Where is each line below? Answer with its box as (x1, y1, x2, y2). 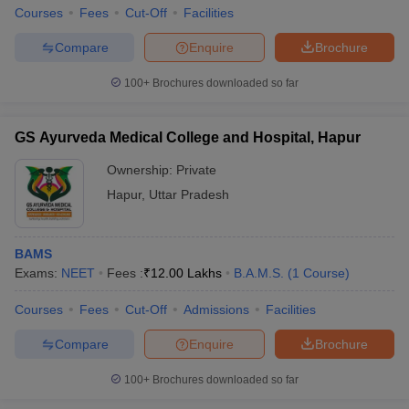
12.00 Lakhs (151, 266, 222, 280)
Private (176, 163, 216, 177)
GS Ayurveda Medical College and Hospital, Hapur (15, 130, 361, 145)
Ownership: (107, 163, 176, 177)
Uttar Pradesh (149, 187, 229, 202)
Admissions (184, 302, 249, 317)
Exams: (15, 266, 61, 280)
